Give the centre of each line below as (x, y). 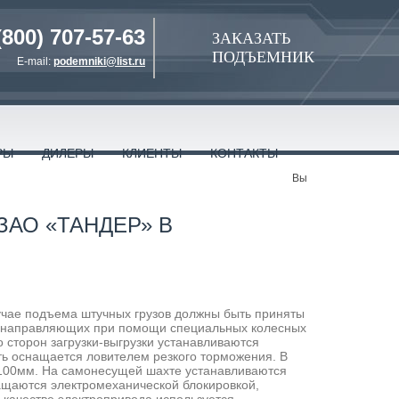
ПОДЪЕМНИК (263, 57)
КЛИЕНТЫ (152, 153)
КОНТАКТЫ (244, 153)
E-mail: (35, 61)
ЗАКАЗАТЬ (251, 38)
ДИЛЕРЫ (68, 153)
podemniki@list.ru (99, 61)
